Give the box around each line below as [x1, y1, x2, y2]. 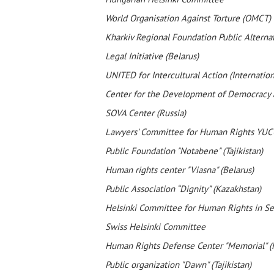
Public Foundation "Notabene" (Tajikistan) [105, 145, 263, 157]
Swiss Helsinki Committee [105, 221, 206, 232]
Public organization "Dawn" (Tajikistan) [105, 259, 251, 270]
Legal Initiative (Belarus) [105, 50, 199, 62]
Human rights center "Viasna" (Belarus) [105, 164, 254, 176]
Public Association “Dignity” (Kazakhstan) [105, 183, 261, 194]
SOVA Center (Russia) [105, 107, 186, 119]
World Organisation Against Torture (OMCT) [105, 12, 271, 24]
